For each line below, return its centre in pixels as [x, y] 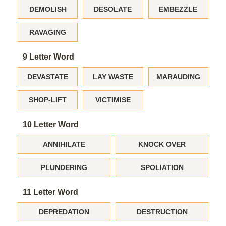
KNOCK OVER [162, 144]
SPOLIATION [162, 167]
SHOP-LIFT [48, 100]
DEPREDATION [64, 212]
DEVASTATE [48, 77]
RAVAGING [48, 32]
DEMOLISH [48, 9]
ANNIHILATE [64, 144]
